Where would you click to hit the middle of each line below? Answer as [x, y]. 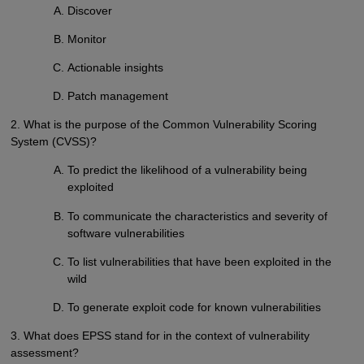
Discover [90, 11]
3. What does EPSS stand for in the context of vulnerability [160, 335]
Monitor [87, 39]
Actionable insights [116, 68]
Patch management [118, 96]
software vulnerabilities [126, 233]
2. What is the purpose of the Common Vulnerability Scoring [163, 125]
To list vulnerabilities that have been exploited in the [200, 261]
